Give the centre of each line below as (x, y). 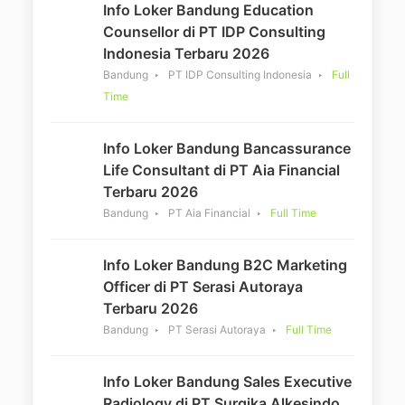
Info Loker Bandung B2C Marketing (225, 265)
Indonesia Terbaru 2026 (186, 53)
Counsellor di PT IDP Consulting (214, 32)
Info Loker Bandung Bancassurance (227, 148)
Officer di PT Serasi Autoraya (203, 287)
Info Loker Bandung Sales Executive (227, 381)
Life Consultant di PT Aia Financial (221, 170)
